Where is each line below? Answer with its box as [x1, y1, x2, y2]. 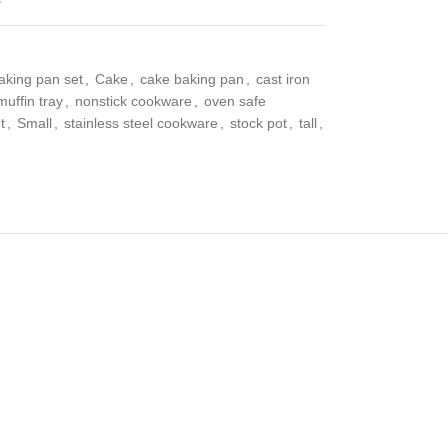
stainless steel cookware [63, 115, 218, 131]
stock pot [229, 115, 287, 131]
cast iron [255, 71, 310, 87]
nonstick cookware [74, 93, 192, 109]
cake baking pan [139, 71, 244, 87]
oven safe [203, 93, 266, 109]
